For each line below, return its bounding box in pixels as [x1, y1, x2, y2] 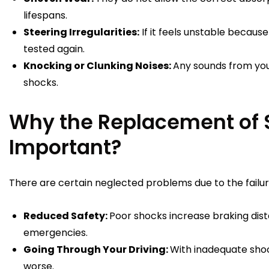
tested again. [23, 42, 87, 56]
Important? [9, 133, 121, 162]
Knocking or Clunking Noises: [23, 59, 173, 73]
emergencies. [23, 226, 90, 240]
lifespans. [23, 8, 67, 23]
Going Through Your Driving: [23, 243, 170, 257]
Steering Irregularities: [23, 25, 139, 40]
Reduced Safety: [23, 209, 109, 223]
